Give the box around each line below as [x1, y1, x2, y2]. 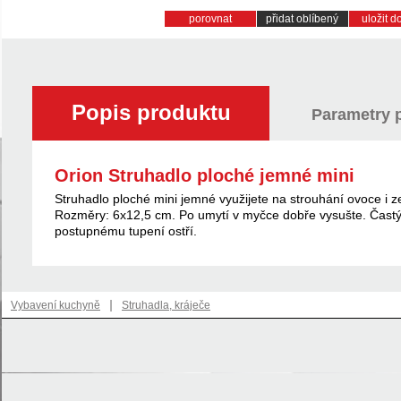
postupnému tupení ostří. [55, 224, 197, 238]
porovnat [188, 13, 232, 25]
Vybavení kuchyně [11, 299, 100, 311]
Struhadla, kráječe [122, 299, 210, 311]
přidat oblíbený [266, 13, 338, 25]
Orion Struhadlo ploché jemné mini [55, 166, 354, 185]
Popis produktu [71, 100, 231, 124]
